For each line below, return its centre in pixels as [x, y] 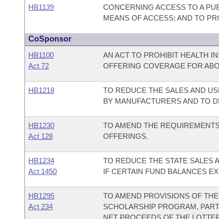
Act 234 [41, 207]
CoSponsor [50, 39]
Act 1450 [43, 171]
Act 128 [41, 136]
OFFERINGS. [125, 136]
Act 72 [39, 66]
